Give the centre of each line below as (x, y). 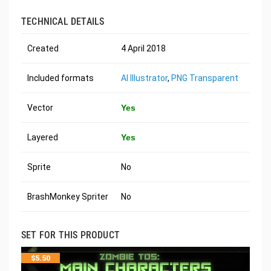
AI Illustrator (144, 78)
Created (43, 48)
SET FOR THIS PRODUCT (70, 235)
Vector (40, 107)
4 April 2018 (143, 48)
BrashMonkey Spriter (68, 196)
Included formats (60, 78)
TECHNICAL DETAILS (63, 21)
